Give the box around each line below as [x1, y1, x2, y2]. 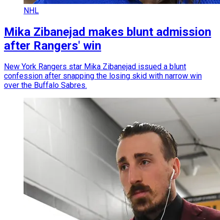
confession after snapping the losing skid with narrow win [4, 71, 202, 81]
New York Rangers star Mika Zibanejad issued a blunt [4, 62, 186, 72]
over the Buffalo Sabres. [4, 81, 87, 90]
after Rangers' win [4, 38, 101, 53]
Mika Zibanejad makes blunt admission [4, 25, 211, 39]
